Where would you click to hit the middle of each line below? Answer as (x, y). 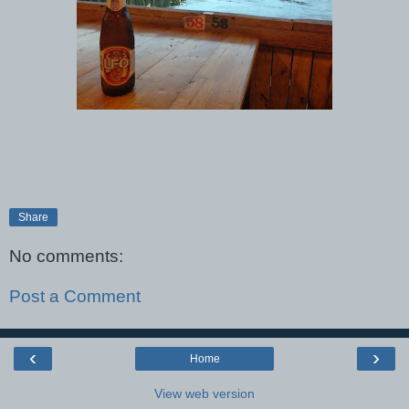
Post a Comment (75, 296)
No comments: (66, 257)
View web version (204, 394)
